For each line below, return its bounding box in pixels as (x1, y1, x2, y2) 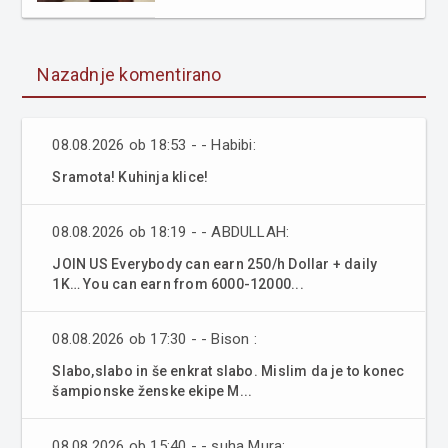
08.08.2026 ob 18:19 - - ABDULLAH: (52, 222, 290, 241)
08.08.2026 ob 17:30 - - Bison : (52, 329, 257, 348)
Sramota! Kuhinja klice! (52, 168, 209, 185)
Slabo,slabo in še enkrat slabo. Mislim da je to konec (52, 362, 405, 379)
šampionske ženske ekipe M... (52, 382, 253, 399)
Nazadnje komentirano (37, 63, 222, 85)
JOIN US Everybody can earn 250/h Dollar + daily (52, 255, 378, 272)
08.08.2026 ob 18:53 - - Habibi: (52, 135, 256, 154)
